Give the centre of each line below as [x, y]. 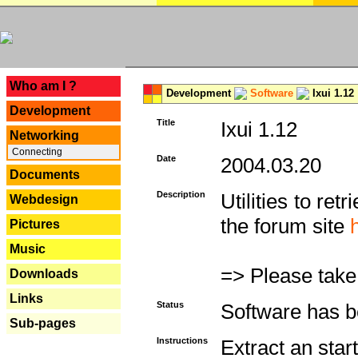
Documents [45, 175]
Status [170, 304]
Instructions [182, 340]
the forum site [285, 226]
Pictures [35, 224]
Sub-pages [43, 323]
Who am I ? [43, 86]
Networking [44, 135]
